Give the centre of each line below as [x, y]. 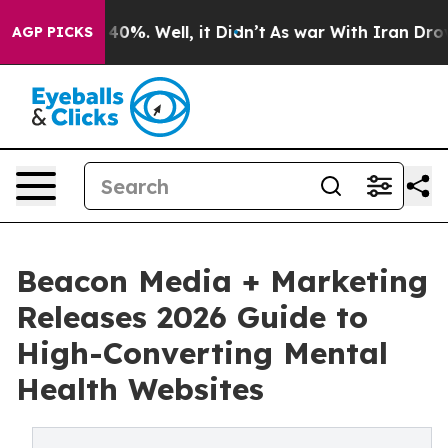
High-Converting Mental [202, 353]
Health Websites [140, 389]
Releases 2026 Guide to [192, 317]
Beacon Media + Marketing [222, 281]
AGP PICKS [52, 32]
